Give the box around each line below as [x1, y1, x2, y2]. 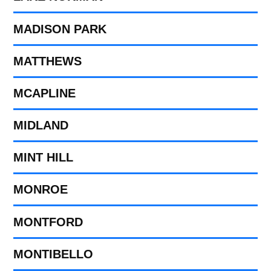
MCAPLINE [13, 86, 76, 100]
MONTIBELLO [13, 247, 94, 261]
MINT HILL [13, 151, 74, 165]
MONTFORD [13, 215, 83, 229]
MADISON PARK [13, 22, 107, 36]
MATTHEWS [13, 54, 82, 68]
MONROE [13, 183, 68, 197]
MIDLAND [13, 119, 69, 132]
